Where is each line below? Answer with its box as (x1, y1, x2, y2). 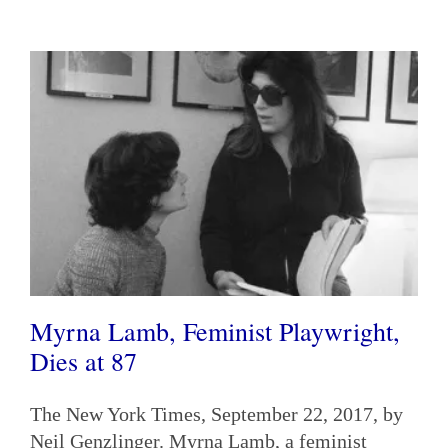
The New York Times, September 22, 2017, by (30, 402, 403, 425)
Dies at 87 (30, 343, 137, 378)
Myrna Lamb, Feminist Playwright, (30, 313, 400, 348)
